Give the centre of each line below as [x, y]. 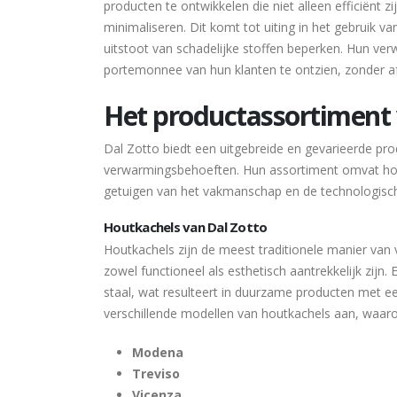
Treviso [156, 374]
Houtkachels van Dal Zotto [186, 227]
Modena [158, 352]
